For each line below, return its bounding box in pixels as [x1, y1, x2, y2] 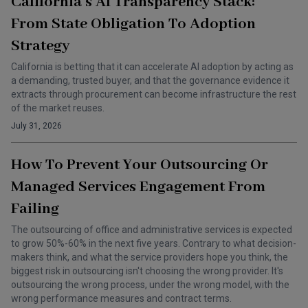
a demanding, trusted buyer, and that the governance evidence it [11, 75, 289, 86]
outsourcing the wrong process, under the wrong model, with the [11, 279, 289, 290]
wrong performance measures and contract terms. [11, 293, 232, 304]
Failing [11, 199, 59, 219]
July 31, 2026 [11, 121, 62, 131]
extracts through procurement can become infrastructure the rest [11, 89, 296, 100]
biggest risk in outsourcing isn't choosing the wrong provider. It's [11, 265, 283, 276]
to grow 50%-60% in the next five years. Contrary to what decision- [11, 238, 296, 249]
